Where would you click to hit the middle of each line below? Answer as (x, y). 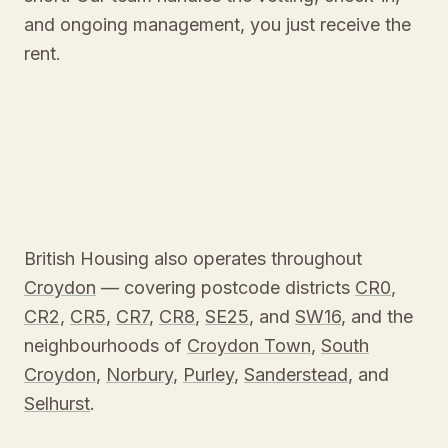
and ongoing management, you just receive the (217, 24)
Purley (208, 374)
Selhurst (57, 403)
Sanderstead (296, 374)
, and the (377, 316)
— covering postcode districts (228, 287)
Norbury (139, 374)
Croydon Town (249, 345)
